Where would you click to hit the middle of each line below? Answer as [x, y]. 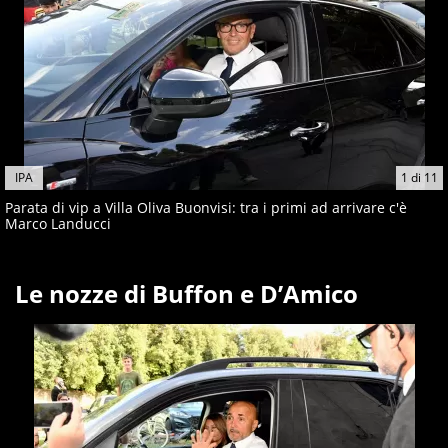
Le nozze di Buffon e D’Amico [186, 294]
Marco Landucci [58, 224]
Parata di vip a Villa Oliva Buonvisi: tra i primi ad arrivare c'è [206, 208]
